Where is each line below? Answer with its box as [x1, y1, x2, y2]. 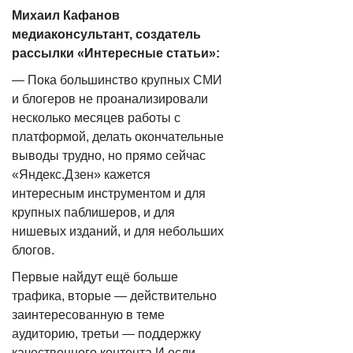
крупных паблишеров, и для [12, 206, 175, 219]
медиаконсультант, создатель [12, 28, 201, 41]
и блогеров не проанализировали [12, 92, 208, 106]
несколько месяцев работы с [12, 111, 180, 124]
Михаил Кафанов [12, 9, 120, 22]
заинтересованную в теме [12, 308, 165, 321]
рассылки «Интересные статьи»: [12, 46, 220, 60]
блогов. [12, 243, 54, 257]
